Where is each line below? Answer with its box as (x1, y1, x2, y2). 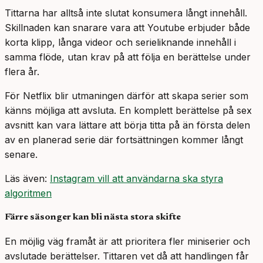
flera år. (5, 66, 39, 78)
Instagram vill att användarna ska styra (50, 173, 223, 185)
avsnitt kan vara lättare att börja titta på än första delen (5, 119, 250, 131)
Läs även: (5, 173, 50, 185)
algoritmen (5, 187, 52, 200)
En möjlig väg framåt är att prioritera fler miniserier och (5, 235, 250, 248)
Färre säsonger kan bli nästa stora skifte (5, 213, 181, 222)
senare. (5, 149, 38, 161)
